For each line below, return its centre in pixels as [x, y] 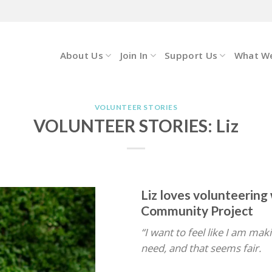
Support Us [191, 55]
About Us [81, 55]
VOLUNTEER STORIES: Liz [136, 126]
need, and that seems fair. [201, 248]
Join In [134, 55]
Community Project [197, 210]
